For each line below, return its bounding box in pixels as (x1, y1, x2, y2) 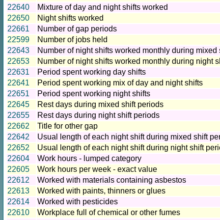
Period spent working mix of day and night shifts (37, 79, 203, 87)
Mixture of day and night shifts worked (37, 3, 168, 12)
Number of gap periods (37, 25, 117, 33)
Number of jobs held (37, 35, 108, 44)
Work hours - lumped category (37, 154, 141, 163)
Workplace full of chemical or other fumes (37, 208, 180, 217)
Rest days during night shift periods (37, 111, 160, 120)
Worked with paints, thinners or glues (37, 187, 165, 195)
